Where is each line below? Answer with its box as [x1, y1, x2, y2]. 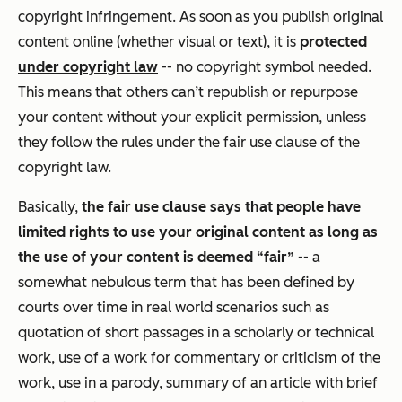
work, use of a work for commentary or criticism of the [18, 348, 380, 366]
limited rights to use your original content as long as [18, 223, 378, 240]
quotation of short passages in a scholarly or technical [18, 323, 374, 341]
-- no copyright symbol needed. [158, 57, 371, 75]
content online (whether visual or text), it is [18, 32, 300, 50]
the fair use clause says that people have [82, 197, 361, 215]
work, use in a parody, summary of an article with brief [18, 373, 378, 391]
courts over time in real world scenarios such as [18, 298, 329, 316]
